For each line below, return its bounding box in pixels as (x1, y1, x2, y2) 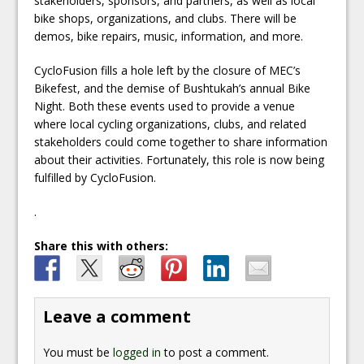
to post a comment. (161, 344, 270, 360)
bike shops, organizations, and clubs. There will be (34, 10, 297, 26)
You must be (43, 344, 114, 360)
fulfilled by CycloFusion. (34, 169, 157, 185)
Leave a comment (43, 305, 192, 327)
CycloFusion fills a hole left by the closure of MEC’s (34, 62, 301, 78)
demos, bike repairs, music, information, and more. (34, 28, 304, 44)
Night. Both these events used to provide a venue (34, 97, 296, 114)
